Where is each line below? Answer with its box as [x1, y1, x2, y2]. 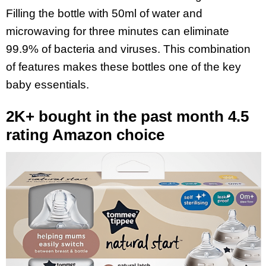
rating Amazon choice [6, 126, 164, 144]
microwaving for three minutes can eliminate [6, 25, 229, 38]
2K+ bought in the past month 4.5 [6, 107, 249, 126]
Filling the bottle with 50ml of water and [6, 7, 202, 20]
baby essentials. [6, 78, 92, 91]
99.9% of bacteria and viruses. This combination [6, 43, 251, 56]
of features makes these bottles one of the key [6, 61, 241, 74]
